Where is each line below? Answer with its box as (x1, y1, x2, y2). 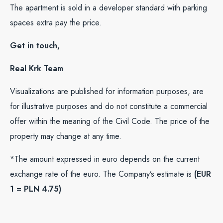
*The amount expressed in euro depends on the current (10, 153, 200, 165)
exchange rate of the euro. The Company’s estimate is (10, 168, 194, 180)
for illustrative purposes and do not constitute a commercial (10, 101, 208, 112)
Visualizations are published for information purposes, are (10, 86, 204, 97)
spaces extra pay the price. (10, 17, 102, 28)
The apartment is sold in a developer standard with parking (10, 2, 207, 13)
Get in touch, (10, 40, 60, 51)
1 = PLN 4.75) (10, 183, 61, 195)
